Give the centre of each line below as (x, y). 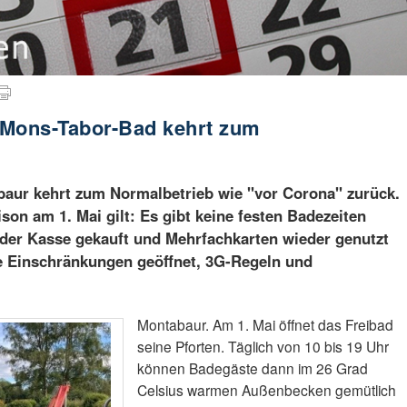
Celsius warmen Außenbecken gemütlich (266, 389)
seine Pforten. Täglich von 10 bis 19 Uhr (263, 346)
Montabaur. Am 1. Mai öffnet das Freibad (265, 324)
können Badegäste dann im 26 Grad (252, 367)
